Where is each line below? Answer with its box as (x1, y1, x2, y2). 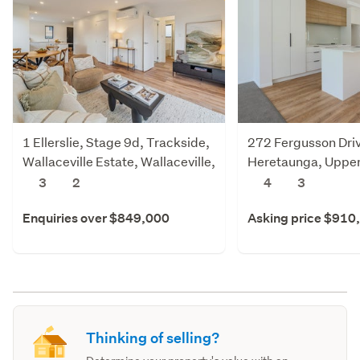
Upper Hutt (22, 171, 88, 189)
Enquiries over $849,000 (22, 209, 170, 227)
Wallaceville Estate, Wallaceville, (22, 152, 215, 170)
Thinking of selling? (86, 328, 220, 347)
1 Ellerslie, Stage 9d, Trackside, (22, 133, 210, 150)
